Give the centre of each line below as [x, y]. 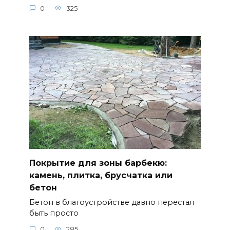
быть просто [54, 213]
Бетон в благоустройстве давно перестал [111, 202]
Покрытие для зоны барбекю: [98, 163]
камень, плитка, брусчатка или [101, 175]
